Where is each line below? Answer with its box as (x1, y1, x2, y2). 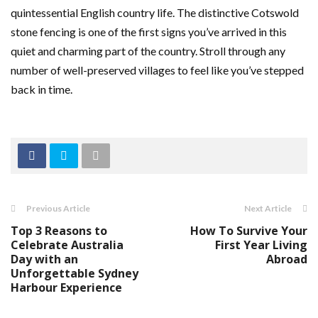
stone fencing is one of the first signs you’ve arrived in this (11, 25, 287, 38)
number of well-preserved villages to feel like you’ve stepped (11, 63, 304, 77)
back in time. (11, 82, 72, 96)
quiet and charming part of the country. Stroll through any (11, 44, 285, 57)
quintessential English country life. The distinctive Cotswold (11, 6, 299, 19)
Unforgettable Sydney (11, 265, 138, 281)
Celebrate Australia (11, 237, 124, 253)
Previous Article (26, 203, 90, 214)
